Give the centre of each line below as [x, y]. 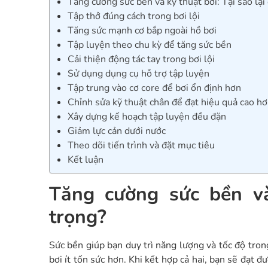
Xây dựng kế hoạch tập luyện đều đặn [147, 117]
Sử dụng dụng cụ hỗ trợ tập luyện [138, 74]
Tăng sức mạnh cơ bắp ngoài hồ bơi [142, 31]
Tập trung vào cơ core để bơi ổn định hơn [154, 88]
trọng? [78, 217]
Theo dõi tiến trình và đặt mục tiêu [141, 146]
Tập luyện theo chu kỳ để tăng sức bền [150, 45]
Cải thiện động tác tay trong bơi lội [141, 60]
